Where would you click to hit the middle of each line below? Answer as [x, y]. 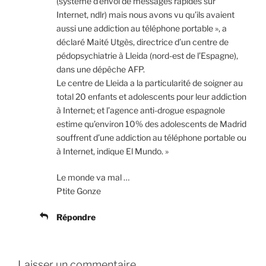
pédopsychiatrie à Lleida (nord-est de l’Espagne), [147, 55]
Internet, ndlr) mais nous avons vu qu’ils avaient [145, 14]
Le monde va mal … [93, 177]
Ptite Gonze [79, 191]
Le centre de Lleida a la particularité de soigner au [150, 83]
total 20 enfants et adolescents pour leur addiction [151, 96]
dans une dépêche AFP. [101, 69]
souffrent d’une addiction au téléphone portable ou [151, 137]
